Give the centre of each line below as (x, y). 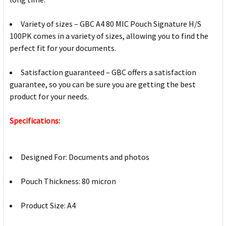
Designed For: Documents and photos (85, 157)
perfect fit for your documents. (63, 48)
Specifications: (35, 121)
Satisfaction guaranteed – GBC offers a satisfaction (108, 72)
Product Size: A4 (48, 206)
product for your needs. (49, 97)
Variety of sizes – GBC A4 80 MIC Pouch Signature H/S (111, 24)
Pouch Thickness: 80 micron (68, 181)
